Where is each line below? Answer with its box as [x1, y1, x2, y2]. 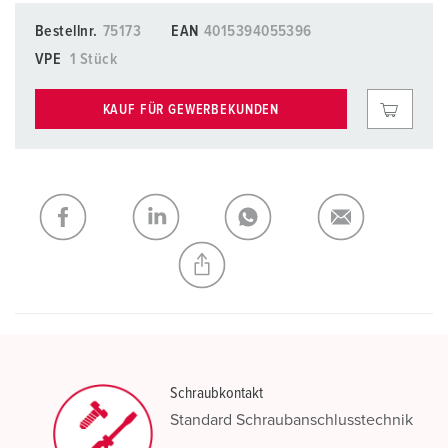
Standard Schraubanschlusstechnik [170, 412, 413, 428]
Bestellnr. [35, 23, 98, 39]
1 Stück [69, 51, 118, 67]
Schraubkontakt [170, 385, 263, 401]
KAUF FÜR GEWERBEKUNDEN [102, 102, 280, 117]
